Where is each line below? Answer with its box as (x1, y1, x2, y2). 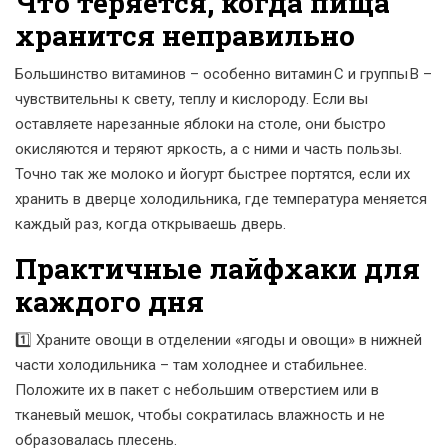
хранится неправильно (15, 17, 355, 54)
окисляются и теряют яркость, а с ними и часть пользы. (15, 140, 402, 158)
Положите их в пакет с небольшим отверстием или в (15, 381, 379, 399)
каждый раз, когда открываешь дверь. (15, 215, 286, 233)
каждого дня (15, 283, 204, 320)
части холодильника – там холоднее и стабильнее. (15, 356, 367, 374)
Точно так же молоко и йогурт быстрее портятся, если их (15, 165, 410, 183)
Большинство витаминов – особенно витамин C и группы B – (15, 65, 432, 83)
